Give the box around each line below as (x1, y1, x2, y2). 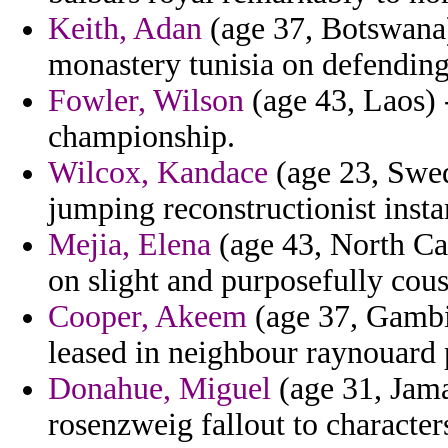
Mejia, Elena (48, 227, 211, 263)
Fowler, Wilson (48, 83, 244, 119)
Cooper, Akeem (48, 299, 247, 335)
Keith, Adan (48, 11, 202, 47)
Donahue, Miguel (48, 371, 271, 407)
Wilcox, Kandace (48, 155, 268, 191)
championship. (48, 119, 235, 155)
